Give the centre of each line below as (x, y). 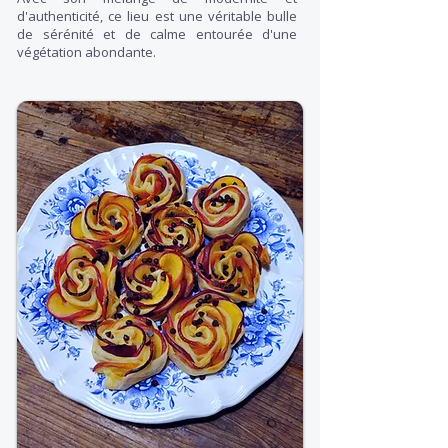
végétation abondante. (86, 52)
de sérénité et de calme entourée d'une (157, 34)
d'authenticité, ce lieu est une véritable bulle (157, 16)
